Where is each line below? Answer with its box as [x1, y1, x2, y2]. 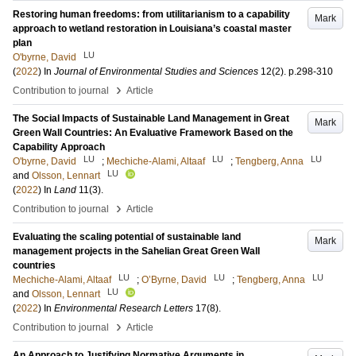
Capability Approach [13, 141, 105, 153]
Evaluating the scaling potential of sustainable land [13, 231, 241, 242]
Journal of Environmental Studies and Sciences [54, 66, 258, 77]
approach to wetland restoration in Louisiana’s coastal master [13, 23, 292, 34]
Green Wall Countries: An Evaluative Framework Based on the [13, 127, 293, 138]
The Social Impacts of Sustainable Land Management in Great [13, 113, 289, 124]
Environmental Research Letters [54, 303, 193, 314]
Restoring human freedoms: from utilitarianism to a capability [13, 9, 290, 20]
